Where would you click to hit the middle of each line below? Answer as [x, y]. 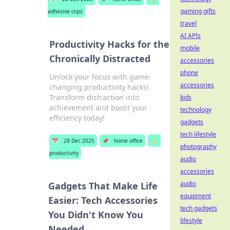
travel [188, 23]
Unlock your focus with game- [101, 77]
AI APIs [190, 36]
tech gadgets [199, 208]
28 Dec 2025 [79, 141]
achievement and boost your [99, 108]
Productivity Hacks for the [110, 44]
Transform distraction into [94, 97]
